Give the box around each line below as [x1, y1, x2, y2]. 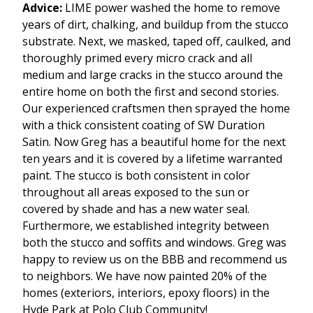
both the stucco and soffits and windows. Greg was [22, 235, 286, 251]
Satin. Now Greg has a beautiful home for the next [22, 134, 286, 150]
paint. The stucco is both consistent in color [22, 168, 250, 184]
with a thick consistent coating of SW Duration [22, 117, 265, 133]
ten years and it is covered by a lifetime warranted [22, 151, 282, 167]
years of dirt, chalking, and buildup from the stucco [22, 17, 289, 33]
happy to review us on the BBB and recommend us [22, 252, 287, 268]
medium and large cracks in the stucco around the [22, 67, 283, 83]
